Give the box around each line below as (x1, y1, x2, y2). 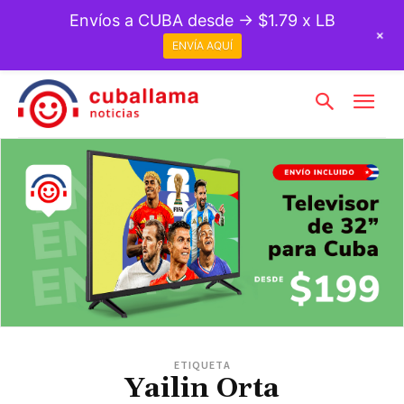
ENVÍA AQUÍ (171, 39, 233, 53)
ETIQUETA (173, 357, 231, 372)
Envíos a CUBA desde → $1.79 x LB (69, 11, 335, 30)
